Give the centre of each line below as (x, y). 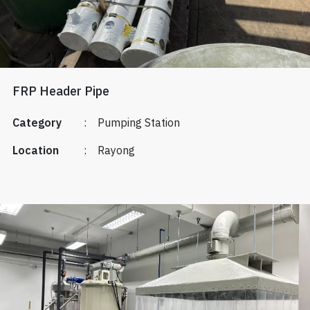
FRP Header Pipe (61, 92)
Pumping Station (138, 124)
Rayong (116, 152)
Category (37, 124)
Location (35, 152)
